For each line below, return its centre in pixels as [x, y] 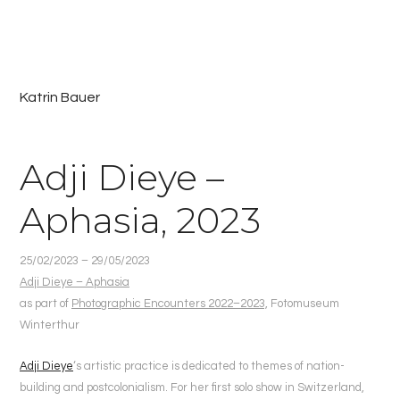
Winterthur [50, 325]
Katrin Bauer [60, 97]
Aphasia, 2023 [140, 220]
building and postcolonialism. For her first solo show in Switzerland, [192, 388]
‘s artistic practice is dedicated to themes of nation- [209, 367]
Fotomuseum [305, 304]
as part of [46, 304]
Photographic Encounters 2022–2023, [170, 304]
